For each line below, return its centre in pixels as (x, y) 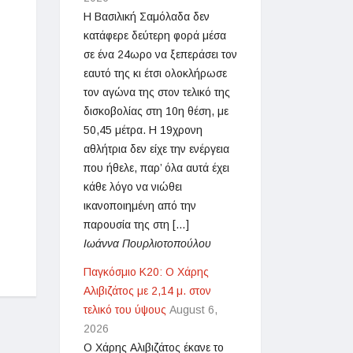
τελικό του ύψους (125, 310)
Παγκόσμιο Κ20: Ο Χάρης (146, 272)
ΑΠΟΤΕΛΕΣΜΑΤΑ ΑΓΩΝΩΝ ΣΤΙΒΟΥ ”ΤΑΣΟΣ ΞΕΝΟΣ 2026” (171, 213)
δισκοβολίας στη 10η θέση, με (156, 111)
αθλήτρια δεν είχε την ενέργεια (156, 149)
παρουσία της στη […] (136, 225)
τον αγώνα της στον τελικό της (157, 92)
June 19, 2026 (54, 234)
